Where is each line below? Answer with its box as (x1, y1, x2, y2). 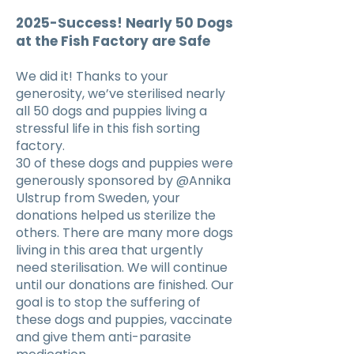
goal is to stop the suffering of (16, 293, 201, 311)
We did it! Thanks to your (16, 67, 168, 85)
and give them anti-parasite (16, 328, 191, 346)
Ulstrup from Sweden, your (16, 189, 180, 207)
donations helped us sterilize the (16, 206, 216, 224)
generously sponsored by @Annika (16, 171, 231, 190)
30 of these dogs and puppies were (16, 154, 233, 172)
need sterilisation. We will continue (16, 258, 228, 277)
